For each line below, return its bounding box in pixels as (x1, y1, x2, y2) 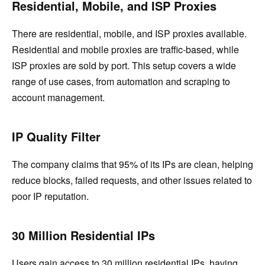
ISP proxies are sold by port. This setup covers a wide (12, 58, 236, 72)
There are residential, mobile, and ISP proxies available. (12, 26, 247, 40)
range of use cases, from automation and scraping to (12, 74, 230, 88)
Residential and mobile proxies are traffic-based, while (12, 42, 239, 56)
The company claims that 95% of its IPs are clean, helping (12, 157, 253, 171)
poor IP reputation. (12, 189, 89, 203)
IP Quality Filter (12, 127, 101, 145)
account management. (12, 90, 105, 104)
